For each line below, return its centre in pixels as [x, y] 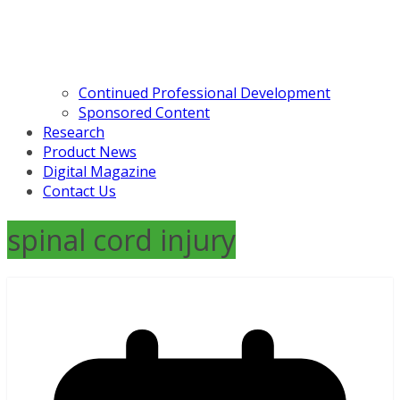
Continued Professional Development [204, 93]
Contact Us [79, 192]
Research [74, 133]
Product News [90, 152]
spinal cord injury [121, 239]
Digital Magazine [100, 172]
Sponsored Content [144, 113]
